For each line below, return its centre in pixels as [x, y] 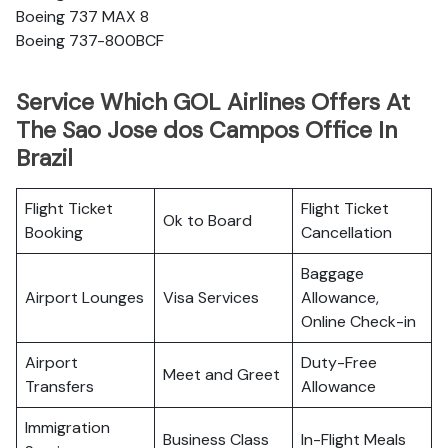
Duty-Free [339, 362]
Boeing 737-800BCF [90, 40]
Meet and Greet [221, 374]
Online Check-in [358, 321]
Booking [54, 232]
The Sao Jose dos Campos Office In [206, 130]
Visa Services [211, 297]
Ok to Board [207, 220]
